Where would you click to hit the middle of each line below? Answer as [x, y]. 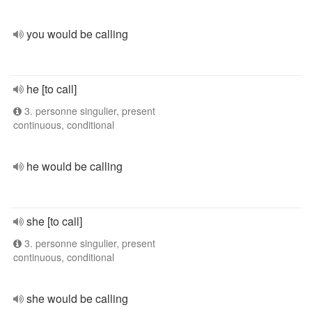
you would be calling [77, 34]
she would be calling [77, 298]
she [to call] [54, 221]
